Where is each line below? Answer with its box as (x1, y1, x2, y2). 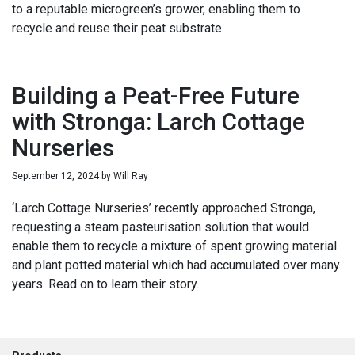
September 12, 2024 (12, 170, 99, 181)
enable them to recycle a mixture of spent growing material (12, 238, 337, 254)
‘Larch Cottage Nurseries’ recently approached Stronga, (12, 200, 315, 216)
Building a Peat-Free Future (12, 81, 300, 109)
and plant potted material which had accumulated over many (12, 257, 340, 273)
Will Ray (113, 170, 148, 181)
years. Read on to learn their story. (12, 276, 199, 292)
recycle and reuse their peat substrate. (12, 20, 224, 36)
